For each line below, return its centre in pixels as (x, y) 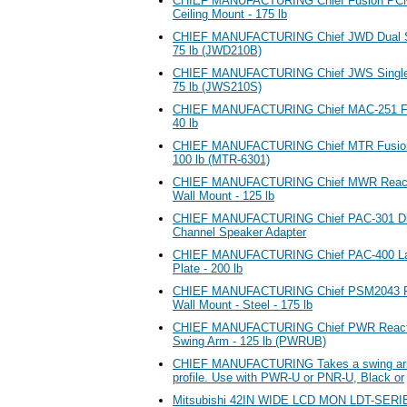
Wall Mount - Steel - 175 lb (243, 304)
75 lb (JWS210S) (217, 86)
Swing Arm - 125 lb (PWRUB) (249, 341)
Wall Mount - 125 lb (223, 195)
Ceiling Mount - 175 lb (230, 14)
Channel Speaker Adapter (239, 232)
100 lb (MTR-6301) (221, 159)
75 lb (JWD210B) (217, 50)
